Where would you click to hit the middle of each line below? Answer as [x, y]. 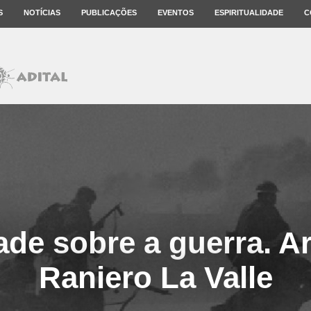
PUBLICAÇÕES [109, 12]
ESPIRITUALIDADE [249, 12]
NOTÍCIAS [42, 12]
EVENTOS [176, 12]
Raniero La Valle [155, 277]
